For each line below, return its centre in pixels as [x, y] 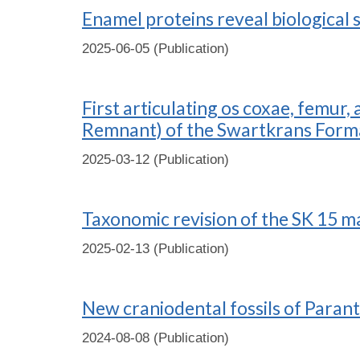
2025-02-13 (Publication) [155, 248]
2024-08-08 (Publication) [155, 337]
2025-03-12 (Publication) [155, 159]
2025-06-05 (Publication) [155, 48]
